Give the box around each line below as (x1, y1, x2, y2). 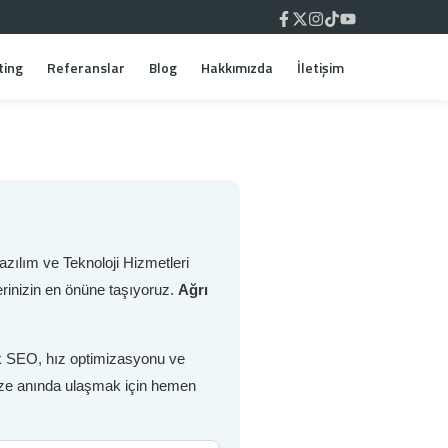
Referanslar (47, 57, 125, 78)
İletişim (297, 57, 344, 78)
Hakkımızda (201, 57, 273, 78)
